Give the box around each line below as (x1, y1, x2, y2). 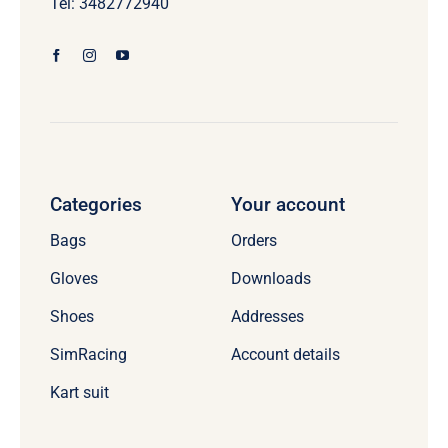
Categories (49, 193, 142, 217)
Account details (230, 345, 340, 365)
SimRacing (49, 345, 127, 365)
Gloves (49, 269, 98, 289)
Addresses (230, 307, 304, 327)
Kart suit (49, 383, 109, 403)
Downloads (230, 269, 311, 289)
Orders (230, 231, 277, 251)
